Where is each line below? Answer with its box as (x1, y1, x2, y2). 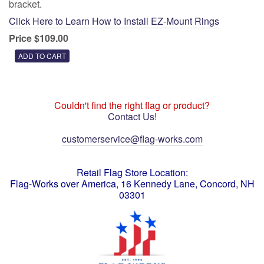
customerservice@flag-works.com (61, 132, 203, 146)
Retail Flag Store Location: (76, 166, 188, 179)
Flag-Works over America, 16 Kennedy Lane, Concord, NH (9, 177, 255, 190)
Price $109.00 (9, 31, 68, 45)
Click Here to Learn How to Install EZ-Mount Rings (9, 14, 219, 28)
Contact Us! (107, 110, 157, 123)
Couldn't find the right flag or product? (54, 98, 210, 112)
